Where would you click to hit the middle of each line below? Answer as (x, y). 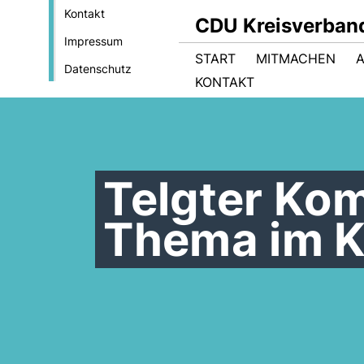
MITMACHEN (296, 58)
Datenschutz (97, 69)
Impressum (93, 41)
